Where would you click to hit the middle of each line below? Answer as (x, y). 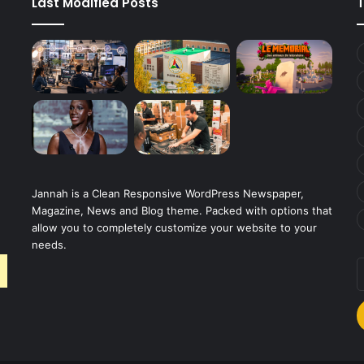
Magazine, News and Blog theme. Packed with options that (182, 210)
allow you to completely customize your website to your (174, 227)
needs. (49, 244)
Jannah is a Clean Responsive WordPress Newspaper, (167, 193)
